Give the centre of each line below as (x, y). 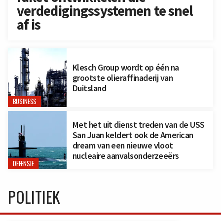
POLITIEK (34, 197)
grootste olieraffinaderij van (123, 77)
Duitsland (89, 88)
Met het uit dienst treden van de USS (138, 125)
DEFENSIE (23, 164)
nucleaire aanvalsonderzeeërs (126, 156)
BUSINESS (24, 101)
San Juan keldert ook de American (133, 135)
